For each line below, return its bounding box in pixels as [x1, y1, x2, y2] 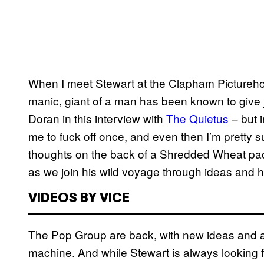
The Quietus [166, 110, 229, 127]
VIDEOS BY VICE [28, 193, 130, 205]
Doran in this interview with [28, 110, 166, 127]
